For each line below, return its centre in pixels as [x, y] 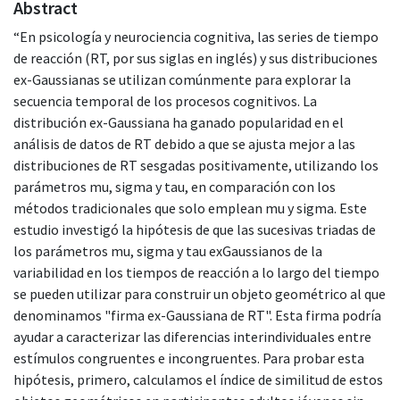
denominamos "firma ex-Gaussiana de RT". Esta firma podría [197, 315]
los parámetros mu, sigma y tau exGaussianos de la [168, 250]
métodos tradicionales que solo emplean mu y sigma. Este [190, 208]
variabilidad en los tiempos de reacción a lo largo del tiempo [196, 272]
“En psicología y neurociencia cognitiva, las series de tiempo [196, 36]
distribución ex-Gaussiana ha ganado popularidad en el [179, 122]
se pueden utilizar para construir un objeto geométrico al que [200, 293]
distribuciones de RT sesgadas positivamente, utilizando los [196, 165]
